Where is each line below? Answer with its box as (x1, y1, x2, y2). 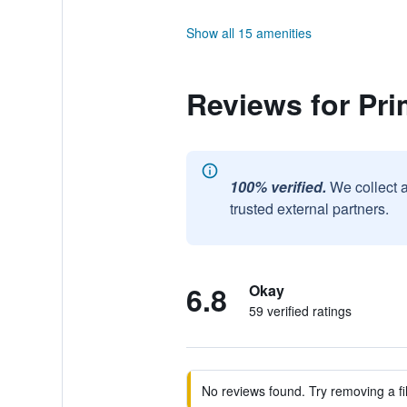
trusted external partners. (229, 198, 389, 219)
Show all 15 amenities (185, 24, 312, 42)
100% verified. (229, 176, 326, 197)
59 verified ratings (248, 302, 352, 320)
